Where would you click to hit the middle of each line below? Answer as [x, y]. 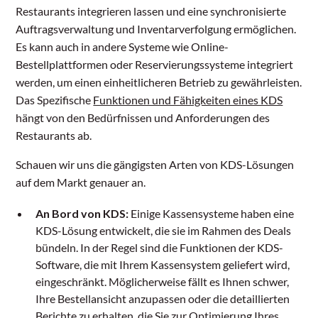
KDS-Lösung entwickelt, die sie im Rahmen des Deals [164, 231]
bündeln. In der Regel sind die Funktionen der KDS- [160, 248]
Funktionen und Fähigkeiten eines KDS [188, 100]
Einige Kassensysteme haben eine [213, 214]
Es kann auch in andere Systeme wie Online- [122, 47]
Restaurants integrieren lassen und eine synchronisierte [151, 11]
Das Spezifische [55, 100]
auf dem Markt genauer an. [81, 182]
